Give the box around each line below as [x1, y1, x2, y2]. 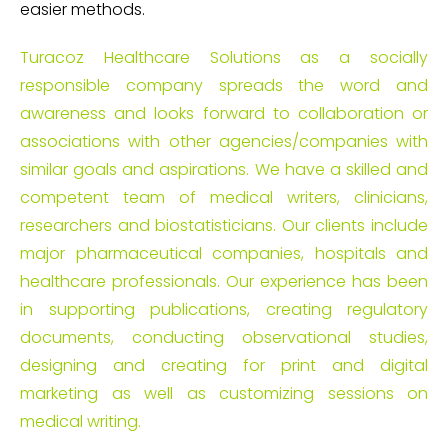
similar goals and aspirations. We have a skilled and [20, 157, 428, 181]
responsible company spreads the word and [20, 73, 428, 97]
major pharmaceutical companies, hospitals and [20, 241, 428, 265]
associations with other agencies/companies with [20, 129, 428, 153]
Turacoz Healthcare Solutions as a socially [20, 45, 428, 69]
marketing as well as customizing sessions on [20, 381, 428, 405]
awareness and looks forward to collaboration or [20, 101, 428, 125]
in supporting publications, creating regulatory [20, 297, 428, 321]
